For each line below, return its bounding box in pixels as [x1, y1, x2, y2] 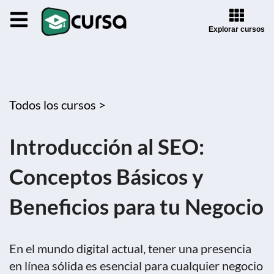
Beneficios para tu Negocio [9, 193, 264, 219]
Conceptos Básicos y [9, 163, 204, 189]
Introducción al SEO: [9, 133, 204, 159]
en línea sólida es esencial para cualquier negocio [9, 258, 263, 273]
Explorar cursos [209, 24, 265, 34]
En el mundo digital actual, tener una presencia [9, 241, 251, 256]
